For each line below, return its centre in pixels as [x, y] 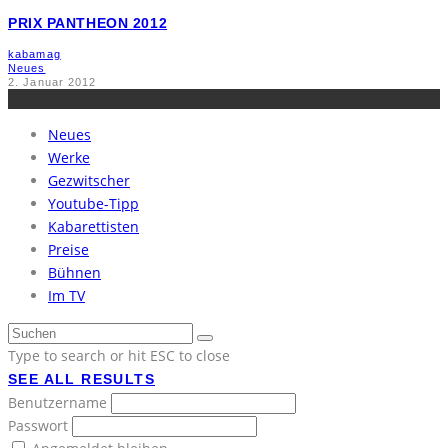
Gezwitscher [89, 180]
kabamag [34, 53]
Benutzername [59, 402]
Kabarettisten [93, 226]
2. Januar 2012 [52, 81]
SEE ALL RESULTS [81, 378]
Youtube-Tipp [93, 203]
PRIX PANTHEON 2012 [88, 22]
